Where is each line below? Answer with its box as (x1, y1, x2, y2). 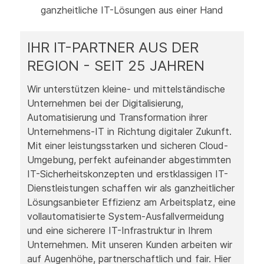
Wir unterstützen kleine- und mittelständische (27, 83, 225, 95)
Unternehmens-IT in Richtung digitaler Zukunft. (27, 126, 232, 137)
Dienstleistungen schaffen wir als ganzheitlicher (27, 182, 235, 194)
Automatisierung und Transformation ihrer (27, 111, 207, 123)
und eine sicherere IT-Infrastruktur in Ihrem (27, 225, 212, 236)
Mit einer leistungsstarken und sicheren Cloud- (27, 140, 228, 151)
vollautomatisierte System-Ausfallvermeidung (27, 210, 224, 222)
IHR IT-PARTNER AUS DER (27, 39, 199, 56)
